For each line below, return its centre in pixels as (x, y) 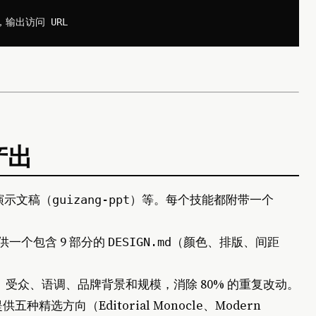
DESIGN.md (140, 242)
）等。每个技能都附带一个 (202, 199)
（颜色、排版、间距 (225, 242)
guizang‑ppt (91, 199)
